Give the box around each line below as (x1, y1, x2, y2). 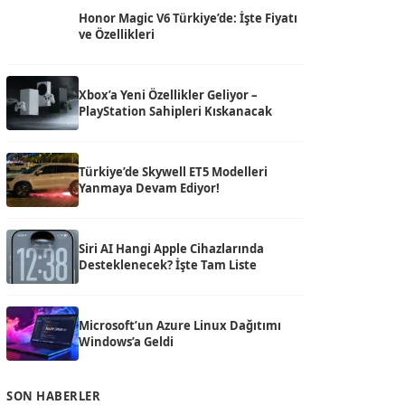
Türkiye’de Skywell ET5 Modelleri (79, 164, 268, 180)
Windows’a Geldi (79, 334, 174, 350)
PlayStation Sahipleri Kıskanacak (79, 103, 272, 119)
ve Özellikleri (79, 26, 155, 42)
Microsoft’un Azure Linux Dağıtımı (79, 317, 281, 334)
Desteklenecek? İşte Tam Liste (79, 257, 257, 273)
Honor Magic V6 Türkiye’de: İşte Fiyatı (79, 10, 297, 26)
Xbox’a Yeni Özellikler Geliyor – (79, 87, 258, 103)
